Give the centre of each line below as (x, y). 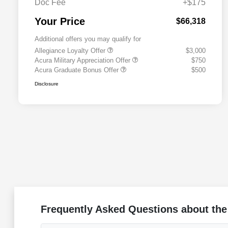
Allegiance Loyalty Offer (71, 51)
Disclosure (47, 84)
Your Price (60, 22)
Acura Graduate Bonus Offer (78, 70)
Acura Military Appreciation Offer (83, 61)
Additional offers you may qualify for (88, 39)
